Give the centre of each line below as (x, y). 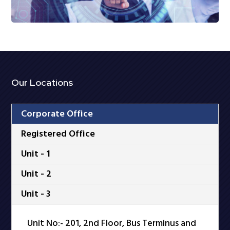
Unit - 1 (36, 154)
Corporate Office (57, 114)
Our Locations (42, 83)
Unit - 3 (36, 194)
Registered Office (58, 134)
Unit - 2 (36, 174)
